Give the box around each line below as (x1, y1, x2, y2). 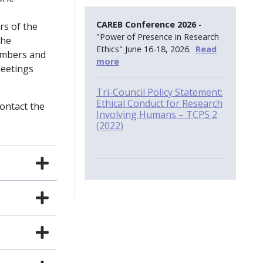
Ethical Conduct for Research (96, 96, 222, 110)
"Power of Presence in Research (96, 31, 219, 42)
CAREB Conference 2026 (96, 18, 198, 30)
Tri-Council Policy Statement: (96, 85, 222, 99)
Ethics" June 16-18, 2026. (96, 43, 195, 55)
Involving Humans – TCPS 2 (96, 107, 217, 121)
